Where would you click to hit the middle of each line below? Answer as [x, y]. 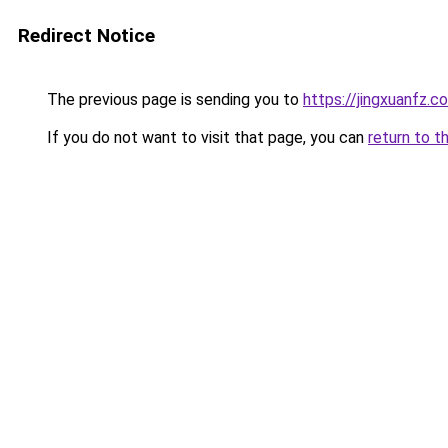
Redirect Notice [86, 35]
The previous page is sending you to [173, 99]
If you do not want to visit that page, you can [205, 137]
